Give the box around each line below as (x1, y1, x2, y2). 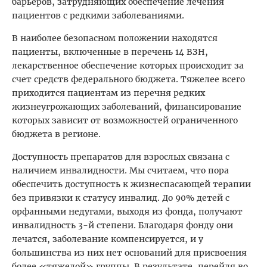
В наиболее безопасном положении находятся (12, 33, 218, 44)
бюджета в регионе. (12, 129, 101, 140)
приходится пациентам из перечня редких (12, 88, 205, 99)
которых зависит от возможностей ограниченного (12, 115, 238, 126)
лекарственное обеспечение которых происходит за (12, 60, 244, 72)
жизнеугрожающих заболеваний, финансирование (12, 101, 241, 113)
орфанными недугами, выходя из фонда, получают (12, 206, 243, 218)
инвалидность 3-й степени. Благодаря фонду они (12, 220, 233, 231)
